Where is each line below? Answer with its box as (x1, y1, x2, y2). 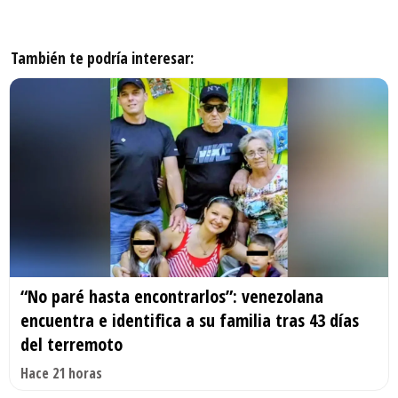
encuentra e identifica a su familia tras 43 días (20, 307, 359, 332)
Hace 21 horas (20, 362, 102, 383)
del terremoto (20, 331, 123, 356)
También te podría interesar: (11, 47, 194, 69)
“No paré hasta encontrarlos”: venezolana (20, 283, 323, 308)
